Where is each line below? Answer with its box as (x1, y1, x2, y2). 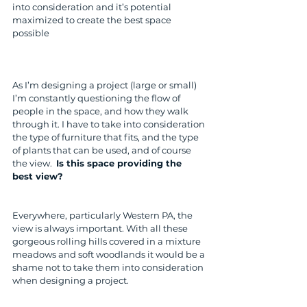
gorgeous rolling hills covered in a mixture (12, 236, 203, 247)
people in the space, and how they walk (12, 106, 191, 116)
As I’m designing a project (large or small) (12, 79, 199, 90)
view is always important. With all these (12, 223, 190, 234)
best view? (12, 171, 63, 182)
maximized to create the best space (12, 14, 173, 25)
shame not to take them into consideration (12, 262, 206, 273)
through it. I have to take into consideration (12, 119, 207, 130)
